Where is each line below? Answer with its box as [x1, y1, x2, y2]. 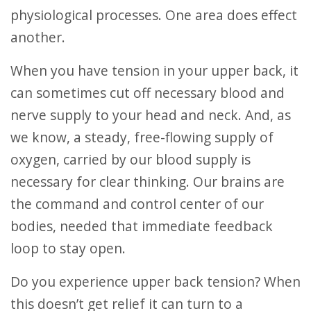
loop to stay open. [10, 239, 126, 258]
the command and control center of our [10, 194, 264, 213]
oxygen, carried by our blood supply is [10, 150, 251, 169]
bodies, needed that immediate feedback [10, 217, 273, 235]
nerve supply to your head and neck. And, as [10, 106, 291, 124]
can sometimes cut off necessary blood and [10, 83, 285, 102]
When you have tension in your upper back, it [10, 61, 23, 80]
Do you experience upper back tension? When [10, 272, 20, 291]
